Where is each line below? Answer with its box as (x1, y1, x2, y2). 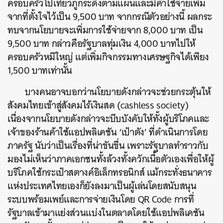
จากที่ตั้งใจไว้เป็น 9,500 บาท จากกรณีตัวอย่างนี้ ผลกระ (7, 8, 212, 25)
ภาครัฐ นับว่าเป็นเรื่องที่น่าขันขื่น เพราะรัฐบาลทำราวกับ (7, 137, 209, 154)
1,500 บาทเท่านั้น (7, 62, 75, 79)
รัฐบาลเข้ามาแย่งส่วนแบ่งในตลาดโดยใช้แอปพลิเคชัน (7, 204, 205, 221)
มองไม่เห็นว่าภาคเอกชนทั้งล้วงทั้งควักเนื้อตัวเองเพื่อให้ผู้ (7, 150, 214, 167)
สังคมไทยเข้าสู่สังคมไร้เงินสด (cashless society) (7, 97, 189, 113)
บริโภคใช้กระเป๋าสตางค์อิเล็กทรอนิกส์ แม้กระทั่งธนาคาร (7, 164, 212, 181)
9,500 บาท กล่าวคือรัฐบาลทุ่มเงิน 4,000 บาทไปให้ (7, 35, 196, 52)
